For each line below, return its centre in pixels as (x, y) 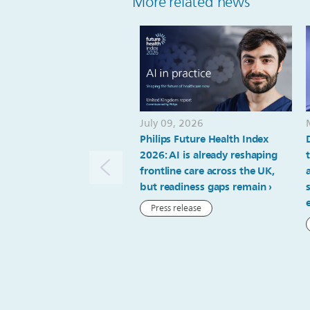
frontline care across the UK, (208, 171)
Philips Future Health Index (204, 139)
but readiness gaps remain (203, 186)
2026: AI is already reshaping (209, 155)
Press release (176, 208)
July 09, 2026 (172, 123)
